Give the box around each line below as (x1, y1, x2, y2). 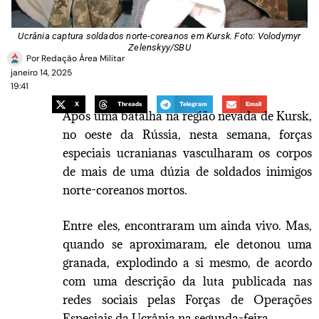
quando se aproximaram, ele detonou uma (63, 236, 312, 252)
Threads (117, 100, 142, 108)
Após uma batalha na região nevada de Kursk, (63, 108, 312, 124)
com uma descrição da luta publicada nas (63, 273, 312, 289)
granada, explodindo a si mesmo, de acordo (63, 254, 312, 271)
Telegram (179, 100, 208, 108)
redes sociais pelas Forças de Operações (63, 291, 312, 308)
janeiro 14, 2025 (11, 67, 72, 79)
